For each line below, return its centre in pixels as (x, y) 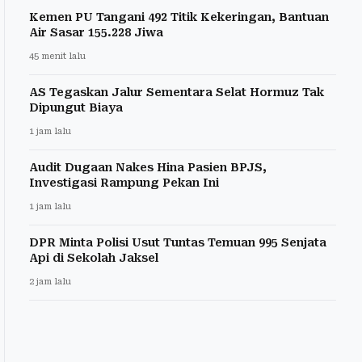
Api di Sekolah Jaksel (94, 257)
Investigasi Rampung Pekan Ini (124, 182)
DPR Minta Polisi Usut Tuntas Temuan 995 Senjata (178, 242)
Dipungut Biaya (76, 107)
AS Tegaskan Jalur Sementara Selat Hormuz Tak (177, 92)
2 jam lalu (50, 281)
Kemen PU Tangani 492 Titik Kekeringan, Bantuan (179, 17)
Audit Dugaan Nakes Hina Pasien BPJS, (148, 167)
